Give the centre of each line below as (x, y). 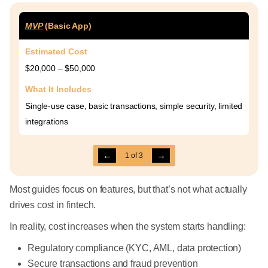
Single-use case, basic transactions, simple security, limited (134, 106)
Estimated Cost (56, 51)
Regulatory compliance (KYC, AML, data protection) (135, 248)
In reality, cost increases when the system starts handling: (128, 226)
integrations (47, 121)
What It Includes (58, 89)
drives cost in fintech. (53, 205)
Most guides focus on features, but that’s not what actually (128, 189)
